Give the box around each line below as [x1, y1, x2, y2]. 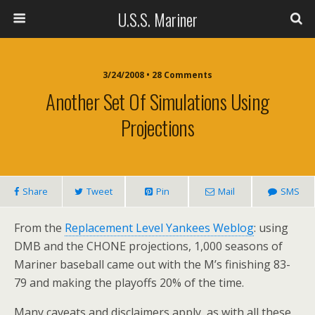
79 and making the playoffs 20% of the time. [14, 275, 244, 290]
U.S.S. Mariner [117, 6, 198, 32]
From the [14, 220, 65, 236]
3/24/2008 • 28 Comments [103, 69, 212, 81]
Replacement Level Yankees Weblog [65, 220, 254, 236]
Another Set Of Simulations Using [46, 86, 269, 116]
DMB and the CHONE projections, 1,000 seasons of [14, 238, 283, 254]
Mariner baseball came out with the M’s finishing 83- [14, 257, 290, 272]
